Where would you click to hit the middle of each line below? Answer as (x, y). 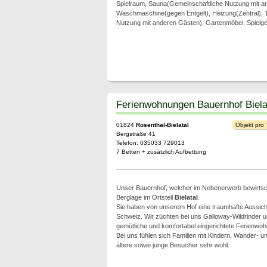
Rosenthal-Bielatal (162, 125)
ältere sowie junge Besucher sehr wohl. (173, 245)
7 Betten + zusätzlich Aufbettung (161, 152)
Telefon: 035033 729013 (150, 143)
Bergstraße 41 (136, 134)
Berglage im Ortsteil (145, 197)
